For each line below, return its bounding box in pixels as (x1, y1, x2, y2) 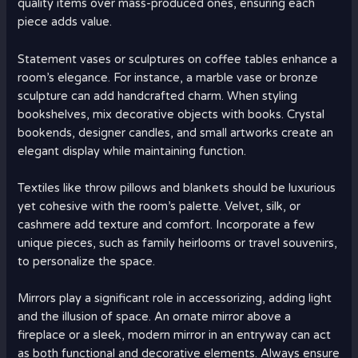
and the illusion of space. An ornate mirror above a (18, 310, 292, 324)
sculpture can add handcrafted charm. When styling (18, 89, 298, 103)
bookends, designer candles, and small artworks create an (18, 125, 334, 140)
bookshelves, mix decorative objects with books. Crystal (18, 107, 325, 121)
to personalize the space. (18, 255, 156, 269)
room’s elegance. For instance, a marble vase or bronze (18, 70, 319, 85)
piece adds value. (18, 15, 113, 30)
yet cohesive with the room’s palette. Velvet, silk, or (18, 200, 301, 214)
